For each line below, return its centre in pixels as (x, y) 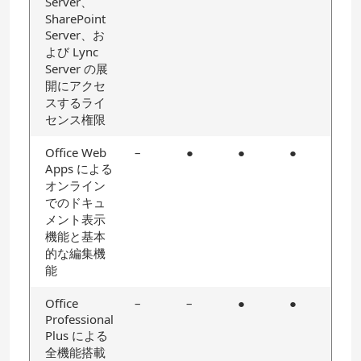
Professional (79, 319)
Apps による (79, 168)
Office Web (76, 152)
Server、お (75, 35)
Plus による (77, 335)
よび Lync (72, 52)
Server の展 (77, 68)
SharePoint (75, 19)
